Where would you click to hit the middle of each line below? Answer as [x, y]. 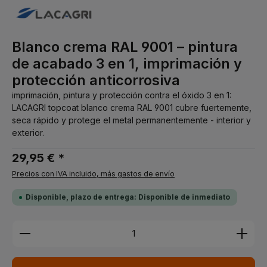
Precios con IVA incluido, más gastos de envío [93, 174]
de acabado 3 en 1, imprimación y [127, 63]
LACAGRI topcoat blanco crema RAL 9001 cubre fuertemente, [132, 108]
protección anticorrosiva [96, 80]
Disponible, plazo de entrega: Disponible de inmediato [128, 197]
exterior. [28, 133]
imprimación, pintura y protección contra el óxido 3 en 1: [122, 95]
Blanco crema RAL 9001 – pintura [125, 47]
